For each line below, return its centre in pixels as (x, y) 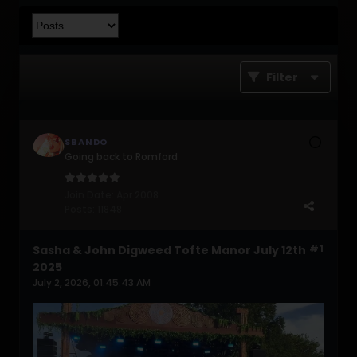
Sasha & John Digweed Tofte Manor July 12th (169, 250)
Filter (282, 77)
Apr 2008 (137, 195)
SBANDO (86, 142)
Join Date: (89, 195)
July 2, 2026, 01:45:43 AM (92, 282)
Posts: (80, 209)
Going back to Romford (121, 157)
